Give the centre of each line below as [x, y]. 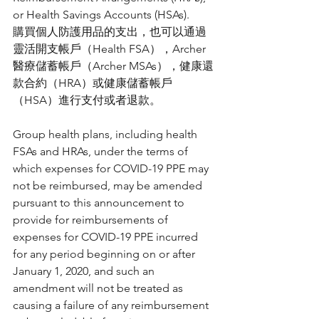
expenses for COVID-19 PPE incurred [107, 237]
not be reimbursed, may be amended [109, 186]
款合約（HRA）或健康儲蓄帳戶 [93, 83]
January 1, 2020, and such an [85, 271]
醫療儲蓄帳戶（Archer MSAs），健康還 [113, 66]
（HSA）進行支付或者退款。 [87, 100]
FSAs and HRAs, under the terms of [102, 152]
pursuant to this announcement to [100, 203]
